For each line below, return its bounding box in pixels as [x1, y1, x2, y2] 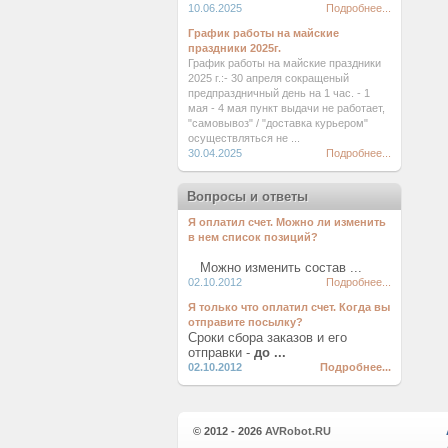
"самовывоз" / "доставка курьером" [188, 117, 368, 129]
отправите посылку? [188, 316, 303, 328]
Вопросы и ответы [187, 189, 308, 204]
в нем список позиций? [188, 231, 318, 243]
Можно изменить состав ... [188, 260, 362, 275]
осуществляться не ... [188, 132, 300, 144]
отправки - [188, 345, 254, 360]
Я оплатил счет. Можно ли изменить [188, 216, 386, 228]
